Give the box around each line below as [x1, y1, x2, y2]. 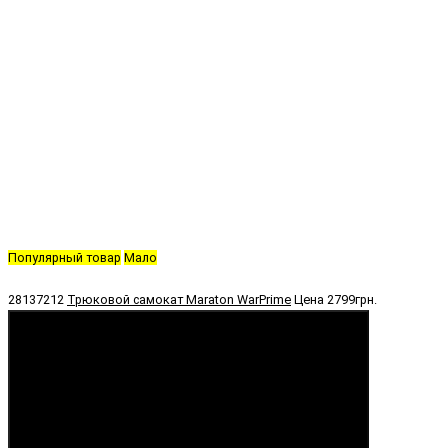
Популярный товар [8, 250, 121, 266]
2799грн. [327, 292, 377, 308]
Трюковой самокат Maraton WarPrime [67, 292, 291, 308]
